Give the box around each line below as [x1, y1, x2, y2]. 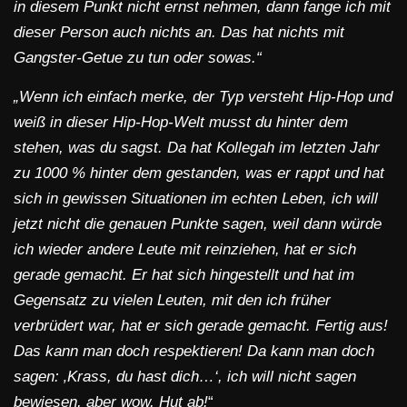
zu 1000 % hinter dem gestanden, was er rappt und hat [14, 164, 384, 183]
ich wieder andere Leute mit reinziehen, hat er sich [14, 241, 356, 259]
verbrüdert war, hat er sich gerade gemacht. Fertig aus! [14, 317, 388, 335]
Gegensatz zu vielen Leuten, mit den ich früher [14, 292, 331, 310]
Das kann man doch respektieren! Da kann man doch [14, 342, 374, 361]
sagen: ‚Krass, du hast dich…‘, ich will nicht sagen [14, 368, 356, 386]
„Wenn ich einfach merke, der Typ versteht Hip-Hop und [14, 88, 392, 106]
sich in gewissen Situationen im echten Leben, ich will [14, 190, 378, 208]
